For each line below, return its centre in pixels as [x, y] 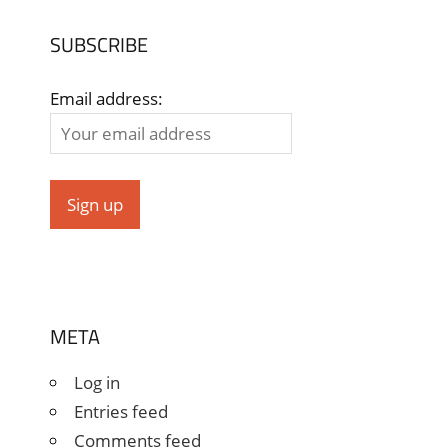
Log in [96, 382]
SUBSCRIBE [98, 44]
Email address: [106, 99]
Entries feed [120, 411]
